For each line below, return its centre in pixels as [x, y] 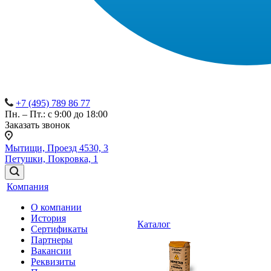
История [48, 218]
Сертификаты [59, 229]
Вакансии [51, 251]
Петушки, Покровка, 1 [51, 159]
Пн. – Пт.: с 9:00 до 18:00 [56, 114]
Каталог [154, 224]
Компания [28, 187]
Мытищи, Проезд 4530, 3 [57, 148]
